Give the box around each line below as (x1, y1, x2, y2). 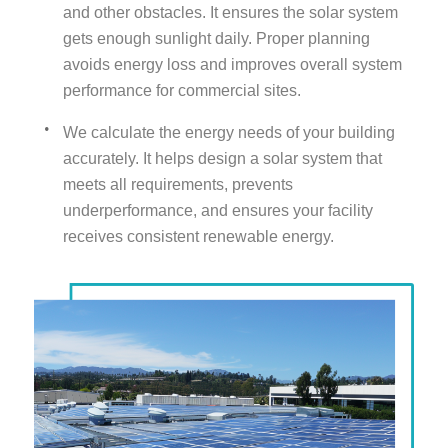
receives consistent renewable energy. (62, 227, 334, 245)
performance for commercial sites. (62, 81, 301, 99)
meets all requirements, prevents (62, 175, 293, 193)
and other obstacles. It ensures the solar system (62, 3, 398, 21)
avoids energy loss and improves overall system (62, 55, 402, 73)
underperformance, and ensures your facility (62, 201, 373, 219)
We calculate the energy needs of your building (62, 123, 395, 141)
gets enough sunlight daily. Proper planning (62, 29, 370, 47)
